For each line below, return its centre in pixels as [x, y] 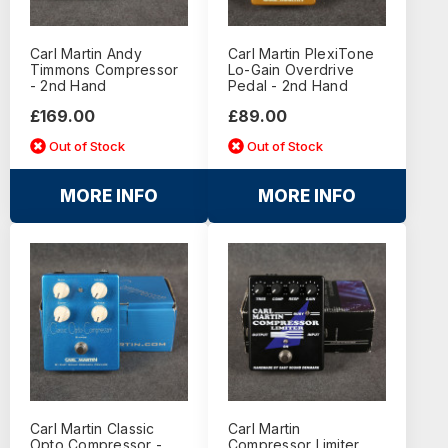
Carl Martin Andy [85, 54]
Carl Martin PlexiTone [301, 54]
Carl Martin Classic [92, 429]
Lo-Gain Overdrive [291, 70]
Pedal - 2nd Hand [287, 86]
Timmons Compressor [104, 70]
